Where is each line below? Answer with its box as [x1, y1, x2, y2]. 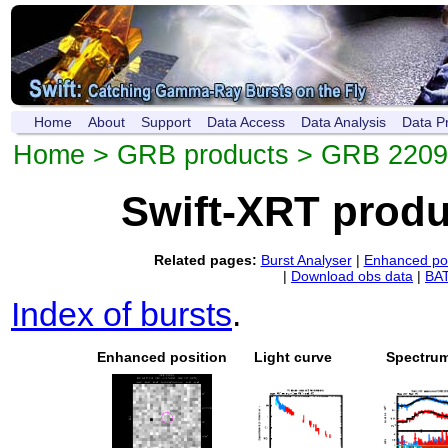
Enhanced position [96, 349, 227, 366]
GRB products [117, 139, 289, 170]
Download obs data [291, 268, 413, 285]
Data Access [207, 114, 285, 130]
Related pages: [153, 252, 257, 269]
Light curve [253, 349, 332, 366]
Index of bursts [11, 295, 232, 334]
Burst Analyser [260, 252, 352, 269]
